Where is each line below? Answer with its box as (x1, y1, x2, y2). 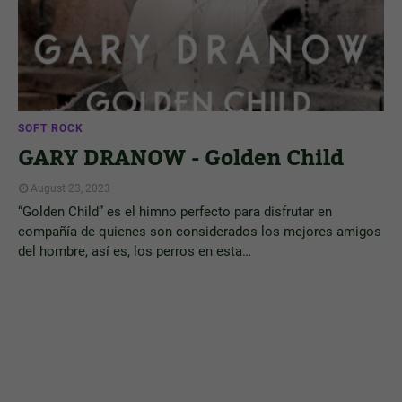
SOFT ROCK (18, 122, 83, 135)
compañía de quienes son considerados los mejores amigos (18, 223, 381, 240)
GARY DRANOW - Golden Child (18, 136, 344, 180)
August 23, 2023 (31, 182, 110, 195)
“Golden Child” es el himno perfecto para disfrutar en (18, 204, 332, 220)
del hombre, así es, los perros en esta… (18, 243, 251, 259)
